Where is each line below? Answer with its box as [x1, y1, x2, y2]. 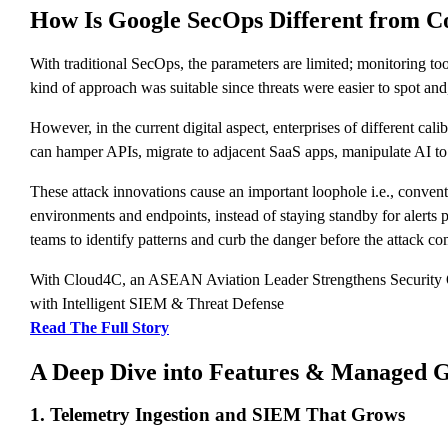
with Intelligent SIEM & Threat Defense [30, 294, 284, 312]
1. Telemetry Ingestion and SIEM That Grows [30, 404, 405, 426]
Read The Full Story [30, 318, 169, 336]
